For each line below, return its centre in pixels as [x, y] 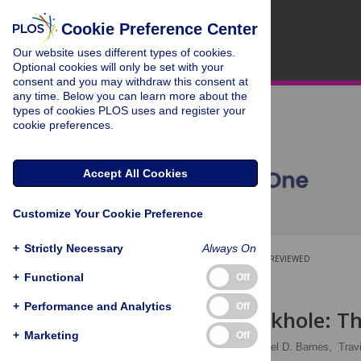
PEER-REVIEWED [278, 259]
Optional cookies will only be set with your [118, 67]
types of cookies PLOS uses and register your [129, 110]
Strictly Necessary [74, 248]
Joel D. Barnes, [296, 347]
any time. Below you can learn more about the [130, 96]
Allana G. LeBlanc [194, 347]
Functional [54, 277]
